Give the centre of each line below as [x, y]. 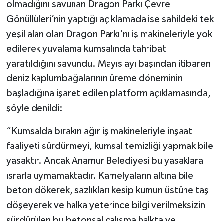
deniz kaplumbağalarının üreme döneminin [94, 78]
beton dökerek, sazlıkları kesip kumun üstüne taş [107, 190]
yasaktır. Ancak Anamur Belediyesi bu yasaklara [105, 161]
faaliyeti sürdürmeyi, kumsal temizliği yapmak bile [110, 146]
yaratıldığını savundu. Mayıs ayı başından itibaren [108, 63]
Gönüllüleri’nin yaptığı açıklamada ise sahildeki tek [110, 19]
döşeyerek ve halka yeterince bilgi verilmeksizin [106, 205]
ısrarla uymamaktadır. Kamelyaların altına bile [100, 175]
